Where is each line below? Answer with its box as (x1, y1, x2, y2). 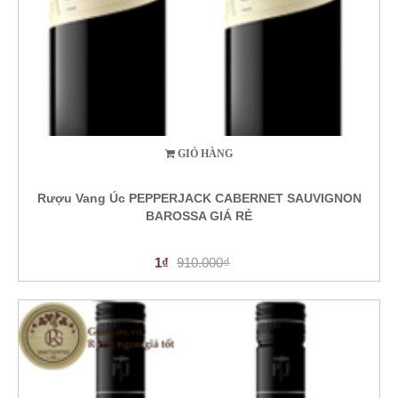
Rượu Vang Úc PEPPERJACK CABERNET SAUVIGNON (36, 191, 362, 206)
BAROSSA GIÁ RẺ (146, 209, 252, 224)
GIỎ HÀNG (178, 147, 233, 161)
